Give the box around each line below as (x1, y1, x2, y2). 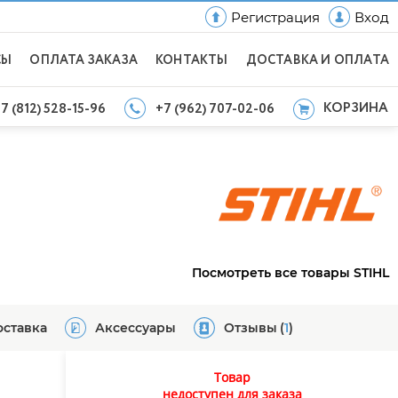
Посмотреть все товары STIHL (192, 265, 389, 281)
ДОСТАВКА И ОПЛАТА (245, 52, 389, 69)
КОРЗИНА (323, 99, 388, 118)
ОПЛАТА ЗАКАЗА (29, 52, 138, 69)
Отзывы (224, 320, 277, 336)
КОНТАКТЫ (155, 52, 228, 69)
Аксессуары (95, 320, 176, 336)
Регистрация (231, 8, 320, 26)
